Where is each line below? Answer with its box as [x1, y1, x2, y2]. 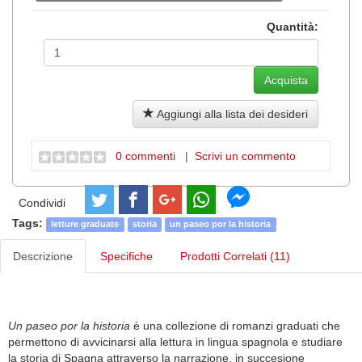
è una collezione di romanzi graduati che [133, 319, 340, 333]
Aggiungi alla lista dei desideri [154, 107, 308, 120]
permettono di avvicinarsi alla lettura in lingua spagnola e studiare [8, 335, 343, 349]
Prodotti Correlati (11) [180, 250, 290, 263]
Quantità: [267, 19, 318, 33]
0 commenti [116, 149, 175, 163]
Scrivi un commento [195, 149, 296, 163]
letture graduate [51, 219, 120, 229]
